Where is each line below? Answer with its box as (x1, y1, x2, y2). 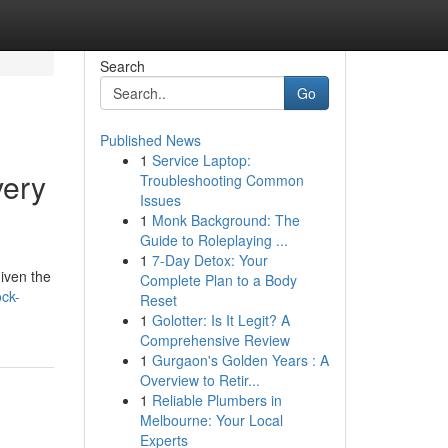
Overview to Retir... (139, 370, 260, 390)
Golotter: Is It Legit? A (151, 310, 290, 330)
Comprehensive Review (139, 330, 290, 350)
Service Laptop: (151, 150, 251, 170)
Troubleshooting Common (139, 170, 304, 190)
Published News (99, 130, 201, 150)
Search (99, 56, 145, 76)
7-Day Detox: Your (151, 250, 268, 270)
